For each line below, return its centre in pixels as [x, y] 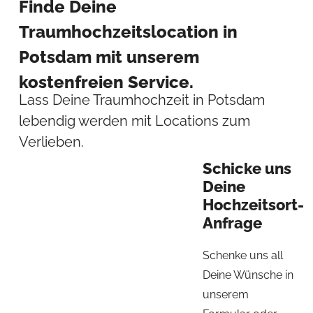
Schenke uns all [242, 255]
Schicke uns [247, 168]
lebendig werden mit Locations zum [134, 121]
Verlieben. [51, 141]
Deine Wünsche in [248, 275]
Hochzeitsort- [253, 204]
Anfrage [232, 223]
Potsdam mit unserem [109, 57]
